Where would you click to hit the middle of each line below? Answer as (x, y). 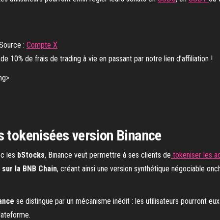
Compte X (42, 45)
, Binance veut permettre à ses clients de (108, 155)
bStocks (31, 155)
